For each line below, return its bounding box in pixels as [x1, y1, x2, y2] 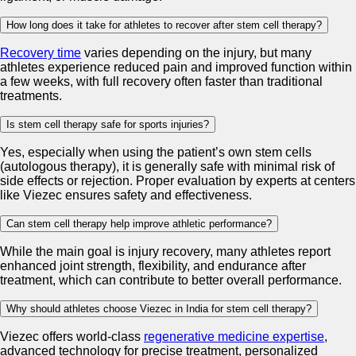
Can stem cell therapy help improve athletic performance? [6, 217, 272, 230]
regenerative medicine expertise [144, 329, 324, 343]
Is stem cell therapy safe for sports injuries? [6, 118, 209, 130]
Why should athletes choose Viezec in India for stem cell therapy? [6, 302, 311, 315]
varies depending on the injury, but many [81, 45, 311, 60]
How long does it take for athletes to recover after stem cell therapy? [6, 18, 322, 31]
